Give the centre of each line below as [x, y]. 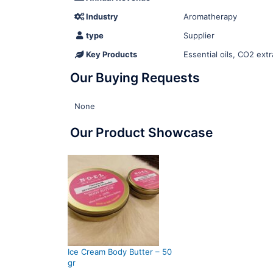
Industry [101, 16]
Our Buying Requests [135, 78]
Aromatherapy [210, 16]
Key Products [111, 54]
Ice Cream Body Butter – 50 [120, 252]
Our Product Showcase [141, 133]
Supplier [199, 35]
